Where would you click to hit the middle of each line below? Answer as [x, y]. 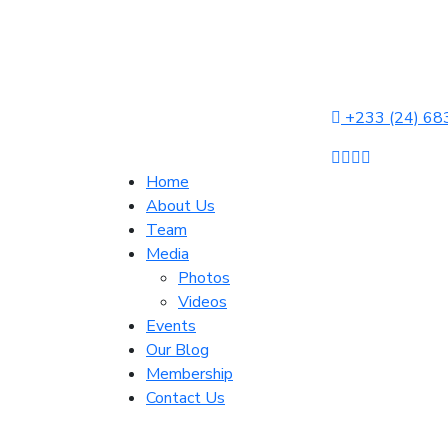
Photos [204, 278]
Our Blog [177, 350]
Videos [202, 302]
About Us [180, 206]
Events [171, 326]
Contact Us [185, 398]
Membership [189, 374]
